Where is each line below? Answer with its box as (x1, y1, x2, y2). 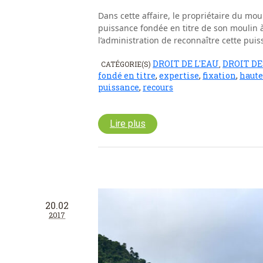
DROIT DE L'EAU (153, 58, 219, 70)
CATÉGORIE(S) (101, 59, 153, 69)
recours (143, 82, 173, 93)
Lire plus (110, 118, 146, 130)
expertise (159, 70, 199, 82)
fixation (203, 70, 236, 82)
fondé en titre (98, 70, 156, 82)
